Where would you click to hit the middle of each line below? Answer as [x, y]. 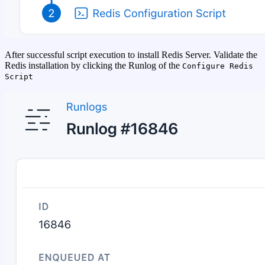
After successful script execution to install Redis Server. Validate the [131, 55]
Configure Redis [218, 66]
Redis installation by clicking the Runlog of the [93, 66]
